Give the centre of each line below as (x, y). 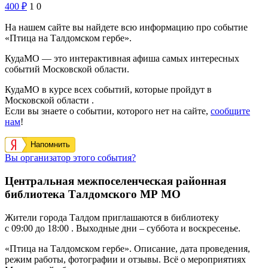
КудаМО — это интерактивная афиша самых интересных (122, 59)
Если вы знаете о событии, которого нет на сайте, (108, 111)
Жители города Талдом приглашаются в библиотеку (112, 217)
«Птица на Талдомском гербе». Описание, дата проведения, (127, 248)
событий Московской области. (67, 69)
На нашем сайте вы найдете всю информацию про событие (126, 28)
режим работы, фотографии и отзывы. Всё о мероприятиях (125, 259)
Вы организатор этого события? (70, 158)
